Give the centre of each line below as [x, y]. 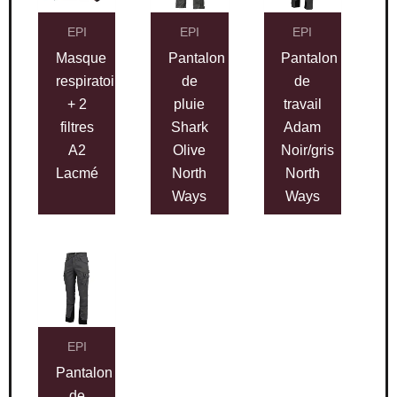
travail [302, 103]
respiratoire [91, 80]
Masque [81, 57]
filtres [77, 126]
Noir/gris [308, 149]
